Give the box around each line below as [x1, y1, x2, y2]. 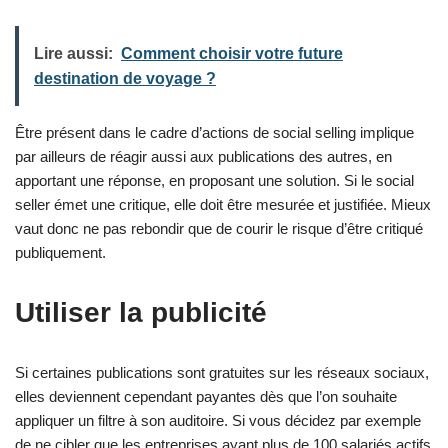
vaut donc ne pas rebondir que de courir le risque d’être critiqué [15, 219, 423, 237]
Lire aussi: [34, 44, 113, 62]
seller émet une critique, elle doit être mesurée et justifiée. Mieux [15, 195, 431, 213]
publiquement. [15, 243, 106, 261]
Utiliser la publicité [15, 296, 267, 328]
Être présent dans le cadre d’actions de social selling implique [15, 123, 414, 141]
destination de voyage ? [34, 69, 216, 87]
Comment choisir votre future [121, 44, 343, 62]
